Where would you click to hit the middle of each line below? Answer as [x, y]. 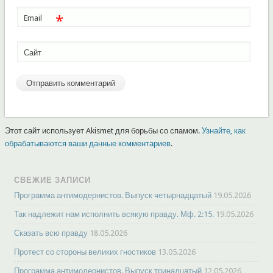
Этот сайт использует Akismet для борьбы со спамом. [103, 131]
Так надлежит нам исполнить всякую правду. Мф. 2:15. [114, 214]
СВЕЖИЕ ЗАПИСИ [53, 180]
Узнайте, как [223, 131]
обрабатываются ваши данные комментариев [87, 144]
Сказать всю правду [51, 233]
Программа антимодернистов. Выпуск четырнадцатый [113, 196]
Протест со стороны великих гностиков [85, 252]
